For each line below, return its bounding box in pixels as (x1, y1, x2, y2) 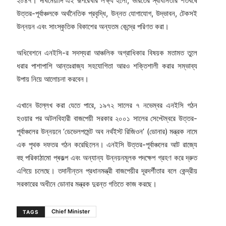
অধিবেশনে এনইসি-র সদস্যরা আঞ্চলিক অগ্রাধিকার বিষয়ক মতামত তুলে (16, 48, 198, 58)
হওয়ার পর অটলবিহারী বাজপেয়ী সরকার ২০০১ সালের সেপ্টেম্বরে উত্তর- (16, 114, 198, 124)
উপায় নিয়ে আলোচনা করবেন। (16, 74, 89, 84)
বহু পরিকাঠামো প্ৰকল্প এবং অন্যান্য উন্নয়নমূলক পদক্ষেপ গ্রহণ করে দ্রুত (16, 153, 198, 163)
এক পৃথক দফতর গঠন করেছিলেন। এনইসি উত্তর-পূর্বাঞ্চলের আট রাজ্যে (16, 140, 198, 150)
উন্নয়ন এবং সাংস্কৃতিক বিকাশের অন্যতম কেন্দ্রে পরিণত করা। (16, 22, 169, 32)
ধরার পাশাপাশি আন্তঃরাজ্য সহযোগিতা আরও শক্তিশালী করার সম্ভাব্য (16, 61, 198, 71)
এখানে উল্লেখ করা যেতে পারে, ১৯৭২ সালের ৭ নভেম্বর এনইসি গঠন (16, 100, 198, 110)
